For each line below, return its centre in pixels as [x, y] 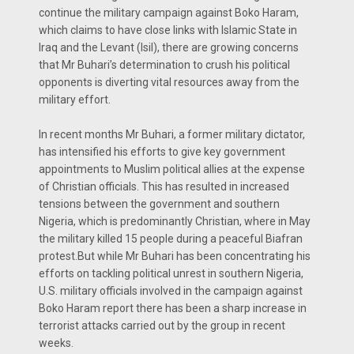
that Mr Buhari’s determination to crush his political [164, 65]
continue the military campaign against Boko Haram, [169, 13]
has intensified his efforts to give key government [162, 152]
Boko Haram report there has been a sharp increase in [173, 308]
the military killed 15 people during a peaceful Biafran [171, 239]
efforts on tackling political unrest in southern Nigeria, [171, 273]
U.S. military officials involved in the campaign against [171, 291]
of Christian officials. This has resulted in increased [164, 186]
